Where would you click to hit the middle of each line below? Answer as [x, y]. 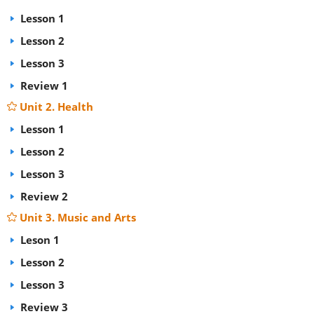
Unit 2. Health [56, 107]
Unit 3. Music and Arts [78, 217]
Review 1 [43, 86]
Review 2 [43, 196]
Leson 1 [39, 240]
